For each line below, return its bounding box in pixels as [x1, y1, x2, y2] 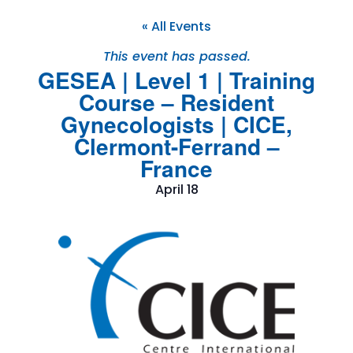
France [140, 152, 213, 185]
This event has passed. [102, 47, 251, 66]
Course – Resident [79, 86, 274, 119]
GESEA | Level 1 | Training [38, 64, 315, 97]
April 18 [154, 180, 199, 199]
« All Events [142, 17, 211, 36]
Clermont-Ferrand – [73, 130, 280, 163]
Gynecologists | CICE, [61, 108, 292, 141]
